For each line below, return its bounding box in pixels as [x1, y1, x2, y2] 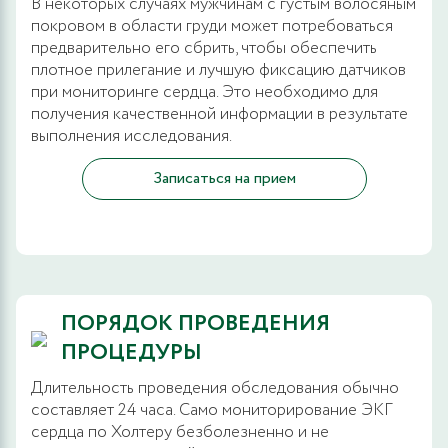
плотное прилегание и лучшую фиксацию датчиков [31, 57, 406, 83]
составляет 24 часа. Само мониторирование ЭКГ [31, 397, 393, 423]
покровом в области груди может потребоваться [31, 13, 393, 39]
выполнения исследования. [31, 123, 232, 149]
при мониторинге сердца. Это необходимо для [31, 79, 378, 105]
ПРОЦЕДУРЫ [61, 336, 202, 369]
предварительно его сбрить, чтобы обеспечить [31, 35, 377, 61]
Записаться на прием [234, 166, 296, 190]
